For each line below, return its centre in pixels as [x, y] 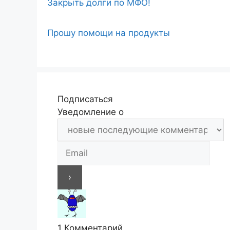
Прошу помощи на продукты [109, 33]
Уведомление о [91, 112]
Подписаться [85, 99]
